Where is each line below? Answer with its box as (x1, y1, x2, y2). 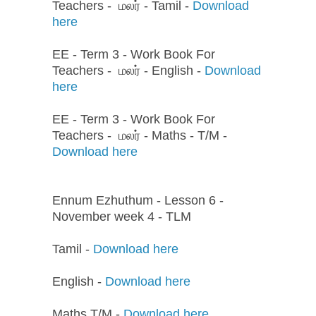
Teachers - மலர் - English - (52, 63, 205, 78)
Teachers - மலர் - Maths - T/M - (52, 128, 227, 143)
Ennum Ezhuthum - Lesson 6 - (52, 193, 224, 208)
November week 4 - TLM (52, 209, 191, 224)
